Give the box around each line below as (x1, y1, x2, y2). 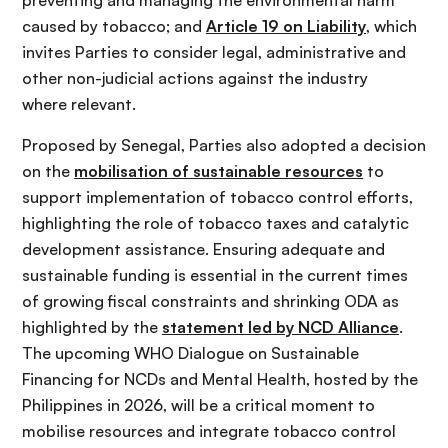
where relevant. (22, 93, 136, 114)
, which (366, 15, 417, 36)
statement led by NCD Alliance (162, 316, 399, 337)
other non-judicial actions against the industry (22, 67, 368, 88)
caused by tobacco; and (22, 15, 206, 36)
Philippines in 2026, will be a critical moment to (22, 394, 375, 415)
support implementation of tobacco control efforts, (22, 186, 413, 207)
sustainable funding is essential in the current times (22, 264, 408, 285)
